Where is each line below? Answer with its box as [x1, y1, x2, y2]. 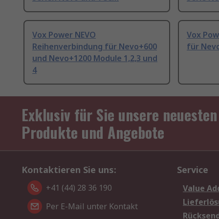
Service [177, 164, 208, 176]
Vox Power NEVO [32, 29, 96, 41]
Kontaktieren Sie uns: [22, 164, 116, 176]
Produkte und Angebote [22, 121, 164, 144]
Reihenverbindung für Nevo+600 [32, 41, 157, 52]
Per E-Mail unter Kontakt [46, 201, 138, 212]
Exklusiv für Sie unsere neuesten [22, 104, 217, 126]
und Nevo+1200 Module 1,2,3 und [32, 53, 157, 64]
